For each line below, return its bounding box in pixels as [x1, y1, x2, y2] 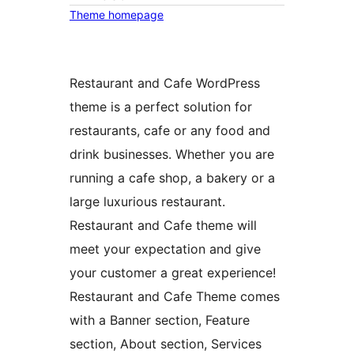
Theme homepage [70, 8, 164, 22]
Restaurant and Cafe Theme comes [70, 288, 280, 305]
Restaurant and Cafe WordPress [70, 75, 260, 92]
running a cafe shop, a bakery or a [70, 170, 275, 186]
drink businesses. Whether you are [70, 146, 274, 163]
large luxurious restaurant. [70, 194, 225, 210]
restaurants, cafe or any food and [70, 122, 270, 139]
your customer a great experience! [70, 265, 276, 281]
